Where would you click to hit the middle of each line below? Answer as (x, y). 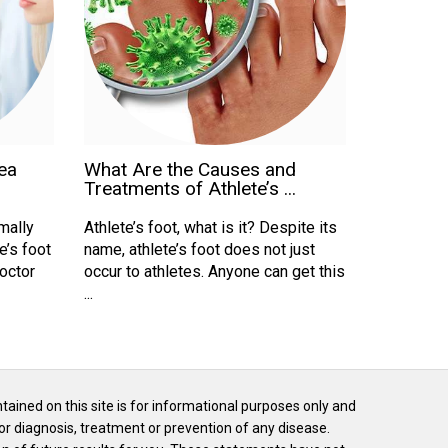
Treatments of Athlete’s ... (189, 188)
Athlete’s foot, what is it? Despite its (210, 227)
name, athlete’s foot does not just (199, 249)
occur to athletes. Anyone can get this (214, 271)
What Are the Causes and (189, 169)
